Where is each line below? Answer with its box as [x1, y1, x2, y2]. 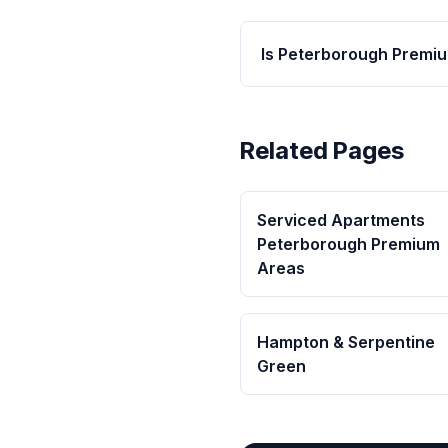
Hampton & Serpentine [257, 332, 435, 352]
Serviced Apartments [257, 210, 425, 230]
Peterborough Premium [257, 234, 440, 254]
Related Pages [240, 136, 404, 165]
